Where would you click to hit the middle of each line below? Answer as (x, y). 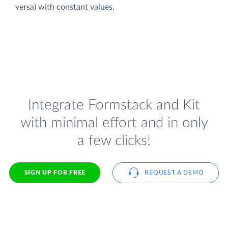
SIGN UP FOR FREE (55, 172)
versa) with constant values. (65, 7)
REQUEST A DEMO (174, 172)
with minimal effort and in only (114, 123)
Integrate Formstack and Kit (114, 105)
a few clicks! (114, 141)
